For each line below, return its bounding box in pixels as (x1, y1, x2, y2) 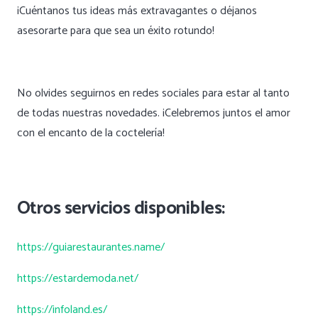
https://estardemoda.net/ (17, 269, 138, 289)
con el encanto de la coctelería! (17, 124, 165, 143)
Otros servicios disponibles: (17, 194, 225, 224)
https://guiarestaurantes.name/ (17, 238, 165, 258)
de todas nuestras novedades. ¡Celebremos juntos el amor (17, 104, 290, 124)
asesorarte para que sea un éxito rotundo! (17, 21, 214, 41)
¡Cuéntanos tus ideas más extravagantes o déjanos (17, 1, 257, 21)
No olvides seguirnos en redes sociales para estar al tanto (17, 84, 290, 104)
